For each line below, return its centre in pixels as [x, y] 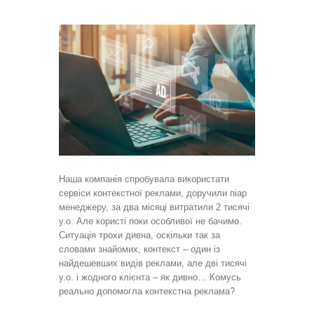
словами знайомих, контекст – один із [139, 249]
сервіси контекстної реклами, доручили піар [153, 193]
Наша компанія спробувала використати [144, 179]
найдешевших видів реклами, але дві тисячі [153, 263]
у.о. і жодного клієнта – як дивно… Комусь [150, 277]
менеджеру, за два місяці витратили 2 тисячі [154, 207]
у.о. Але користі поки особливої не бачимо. [150, 221]
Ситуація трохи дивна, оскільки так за [139, 235]
